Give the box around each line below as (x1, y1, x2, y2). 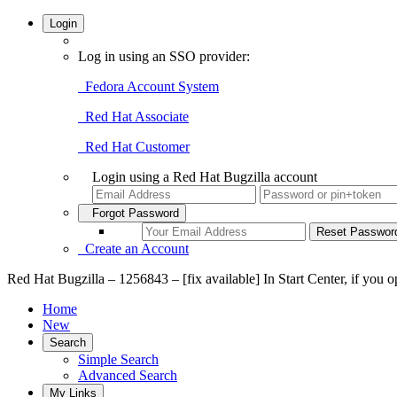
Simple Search (78, 352, 159, 367)
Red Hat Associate (78, 109, 189, 124)
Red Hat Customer (78, 139, 190, 154)
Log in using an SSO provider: (78, 49, 250, 64)
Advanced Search (78, 368, 177, 383)
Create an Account (78, 241, 189, 256)
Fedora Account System (78, 79, 219, 94)
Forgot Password (85, 206, 179, 220)
